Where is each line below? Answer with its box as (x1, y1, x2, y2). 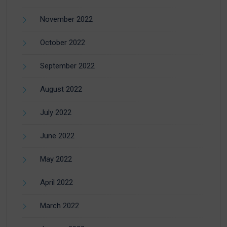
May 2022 (40, 154, 72, 164)
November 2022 (40, 14, 93, 24)
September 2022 (40, 61, 95, 70)
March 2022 (40, 201, 79, 210)
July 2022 (40, 107, 71, 117)
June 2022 (40, 131, 74, 140)
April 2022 (40, 177, 73, 187)
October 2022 (40, 37, 85, 47)
